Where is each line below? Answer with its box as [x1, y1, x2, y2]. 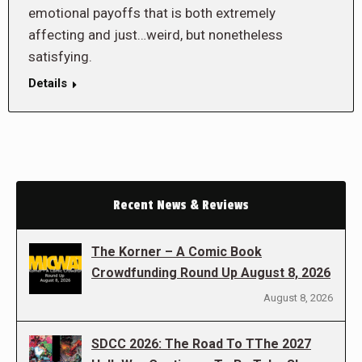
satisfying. [28, 48, 92, 65]
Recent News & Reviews [113, 197, 249, 214]
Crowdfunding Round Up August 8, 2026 [91, 265, 330, 281]
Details [28, 76, 67, 91]
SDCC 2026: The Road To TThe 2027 [91, 336, 311, 352]
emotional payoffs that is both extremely [28, 5, 276, 22]
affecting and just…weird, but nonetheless [28, 27, 283, 44]
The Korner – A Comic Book [91, 244, 262, 260]
